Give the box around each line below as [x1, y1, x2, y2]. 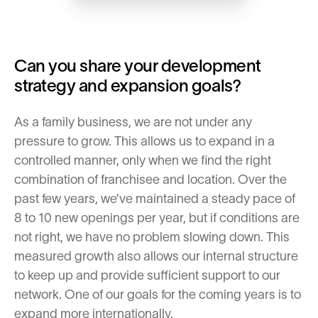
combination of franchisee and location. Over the [14, 172, 287, 187]
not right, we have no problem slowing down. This [14, 230, 290, 244]
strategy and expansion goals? [14, 76, 241, 95]
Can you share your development [14, 56, 261, 75]
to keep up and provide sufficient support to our [14, 268, 280, 283]
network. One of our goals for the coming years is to [14, 287, 301, 302]
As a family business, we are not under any [14, 115, 252, 129]
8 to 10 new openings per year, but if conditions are [14, 211, 300, 225]
